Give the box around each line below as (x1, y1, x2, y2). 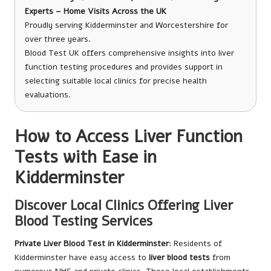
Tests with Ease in (15, 145, 157, 169)
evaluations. (25, 89, 71, 101)
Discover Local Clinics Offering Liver (15, 196, 233, 215)
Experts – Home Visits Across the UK (25, 5, 166, 18)
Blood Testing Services (15, 212, 152, 231)
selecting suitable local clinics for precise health (25, 75, 207, 87)
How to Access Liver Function (15, 125, 243, 149)
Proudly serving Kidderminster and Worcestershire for (25, 19, 228, 31)
